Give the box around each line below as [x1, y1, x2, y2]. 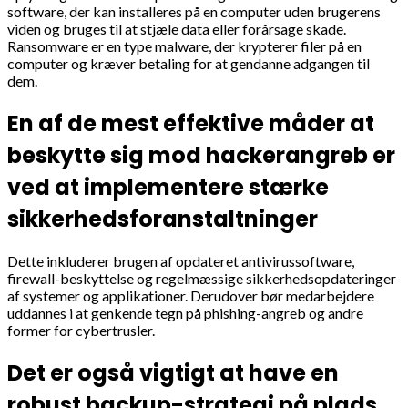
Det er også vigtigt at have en [7, 358, 339, 389]
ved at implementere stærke [7, 171, 329, 202]
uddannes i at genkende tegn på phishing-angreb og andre [7, 304, 363, 322]
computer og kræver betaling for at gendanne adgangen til [7, 54, 370, 72]
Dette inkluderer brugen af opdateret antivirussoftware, [7, 252, 354, 270]
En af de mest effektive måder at [7, 107, 374, 138]
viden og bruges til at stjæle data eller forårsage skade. [7, 19, 346, 37]
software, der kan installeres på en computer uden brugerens [7, 2, 381, 20]
